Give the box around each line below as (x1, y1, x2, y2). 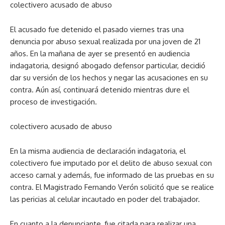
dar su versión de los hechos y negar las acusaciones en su (10, 73, 208, 83)
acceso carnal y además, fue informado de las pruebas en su (10, 170, 214, 180)
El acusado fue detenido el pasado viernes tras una (10, 25, 184, 35)
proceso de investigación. (10, 97, 97, 107)
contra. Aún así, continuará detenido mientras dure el (10, 85, 189, 95)
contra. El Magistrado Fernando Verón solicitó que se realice (10, 182, 214, 192)
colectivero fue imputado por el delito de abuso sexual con (10, 158, 212, 168)
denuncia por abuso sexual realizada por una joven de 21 (10, 37, 200, 47)
